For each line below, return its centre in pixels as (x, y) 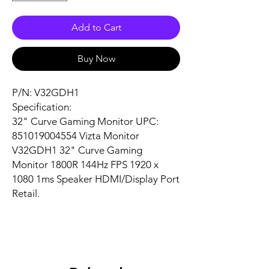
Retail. (26, 194)
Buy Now (96, 59)
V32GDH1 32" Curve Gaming (77, 150)
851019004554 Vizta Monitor (76, 136)
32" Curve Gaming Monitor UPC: (85, 122)
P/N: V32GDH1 (46, 93)
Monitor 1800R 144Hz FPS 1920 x (85, 165)
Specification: (42, 107)
